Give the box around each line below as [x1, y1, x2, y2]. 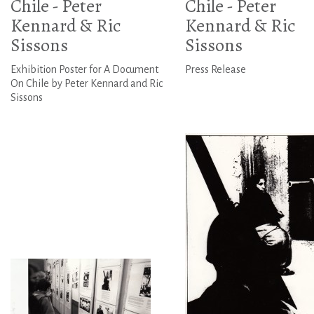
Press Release [184, 64, 246, 76]
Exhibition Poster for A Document [11, 64, 158, 76]
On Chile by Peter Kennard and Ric [11, 78, 163, 90]
